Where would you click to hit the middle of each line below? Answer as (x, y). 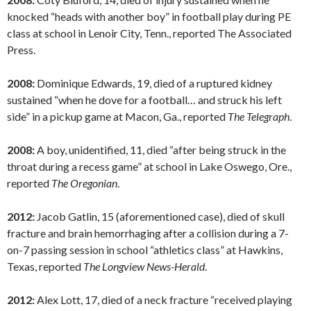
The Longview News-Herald (144, 267)
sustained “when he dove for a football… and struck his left (144, 100)
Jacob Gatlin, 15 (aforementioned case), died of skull (160, 217)
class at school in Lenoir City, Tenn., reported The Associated (149, 33)
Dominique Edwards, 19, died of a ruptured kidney (153, 83)
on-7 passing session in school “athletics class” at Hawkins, (145, 250)
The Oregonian (84, 183)
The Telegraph (259, 117)
